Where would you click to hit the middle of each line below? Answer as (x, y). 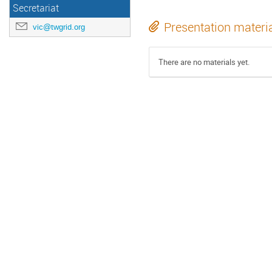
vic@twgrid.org (59, 27)
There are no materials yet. (204, 62)
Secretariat (36, 8)
